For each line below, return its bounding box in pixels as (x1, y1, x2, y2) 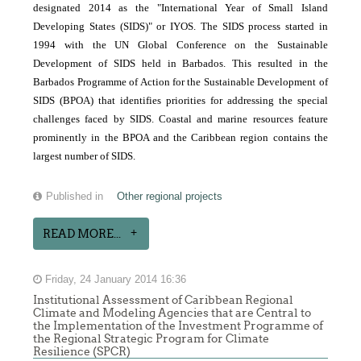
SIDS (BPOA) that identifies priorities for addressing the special (33, 94, 328, 107)
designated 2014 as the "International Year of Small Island (33, 2, 328, 15)
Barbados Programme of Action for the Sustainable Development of (33, 76, 328, 89)
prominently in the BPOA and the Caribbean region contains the (33, 131, 328, 144)
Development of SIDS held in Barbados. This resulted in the (33, 57, 328, 70)
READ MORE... (43, 227, 122, 241)
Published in (46, 191, 104, 203)
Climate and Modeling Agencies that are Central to (33, 306, 312, 320)
